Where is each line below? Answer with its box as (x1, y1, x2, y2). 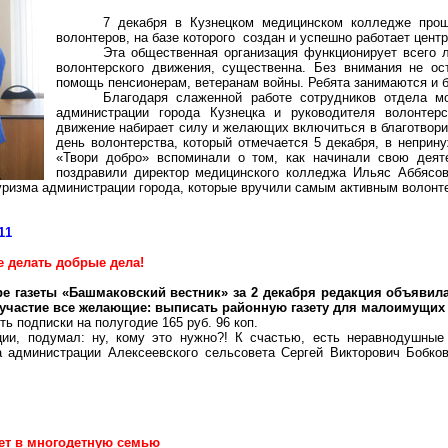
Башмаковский (68, 285, 166, 300)
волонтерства (90, 135, 174, 150)
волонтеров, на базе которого (56, 30, 235, 45)
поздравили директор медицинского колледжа (56, 165, 353, 180)
